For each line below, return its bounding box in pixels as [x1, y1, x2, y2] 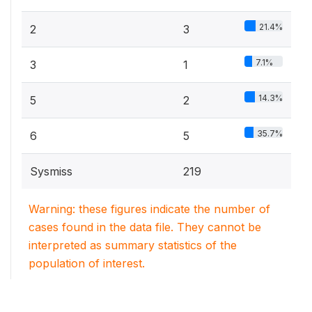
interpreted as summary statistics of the [29, 238, 237, 252]
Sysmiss [30, 164, 72, 178]
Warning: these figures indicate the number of [29, 202, 270, 216]
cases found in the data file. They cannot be [29, 220, 261, 234]
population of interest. [29, 256, 145, 270]
